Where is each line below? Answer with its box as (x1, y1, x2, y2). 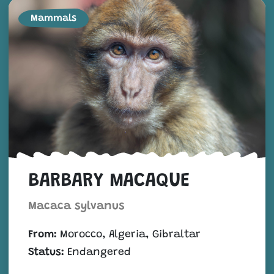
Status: (28, 246, 67, 258)
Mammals (31, 13, 76, 23)
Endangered (67, 246, 131, 258)
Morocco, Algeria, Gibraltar (57, 229, 201, 240)
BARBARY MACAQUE (28, 171, 190, 191)
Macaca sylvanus (28, 200, 125, 212)
